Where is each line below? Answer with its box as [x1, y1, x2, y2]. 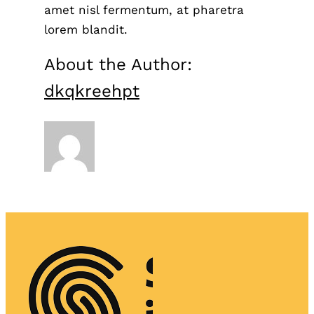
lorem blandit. [44, 22, 128, 36]
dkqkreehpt [44, 81, 139, 101]
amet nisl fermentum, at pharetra [44, 3, 244, 17]
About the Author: [44, 55, 192, 74]
